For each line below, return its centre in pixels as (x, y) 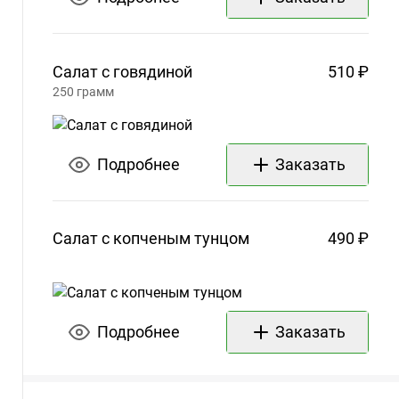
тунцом (222, 238)
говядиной (153, 72)
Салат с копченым (122, 238)
